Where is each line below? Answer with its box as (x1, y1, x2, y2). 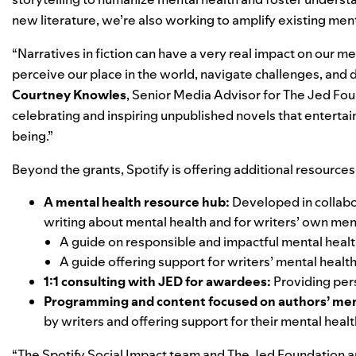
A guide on (60, 233, 126, 250)
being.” (12, 127, 53, 145)
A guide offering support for (60, 253, 227, 270)
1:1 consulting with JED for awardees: (44, 273, 273, 290)
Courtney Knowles (12, 86, 126, 103)
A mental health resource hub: (44, 193, 232, 211)
